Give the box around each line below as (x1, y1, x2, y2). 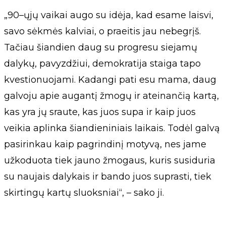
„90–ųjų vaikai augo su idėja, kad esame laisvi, (4, 9, 213, 21)
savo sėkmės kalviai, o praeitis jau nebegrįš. (4, 25, 201, 37)
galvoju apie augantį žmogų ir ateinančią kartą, (4, 90, 219, 101)
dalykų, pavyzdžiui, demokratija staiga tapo (4, 58, 201, 69)
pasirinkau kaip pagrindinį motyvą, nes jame (4, 138, 206, 150)
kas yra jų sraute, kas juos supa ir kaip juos (4, 106, 196, 118)
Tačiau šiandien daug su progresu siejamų (4, 41, 197, 53)
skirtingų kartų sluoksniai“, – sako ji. (4, 187, 164, 198)
